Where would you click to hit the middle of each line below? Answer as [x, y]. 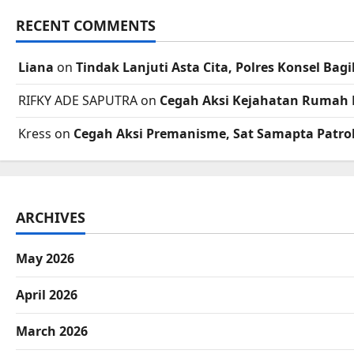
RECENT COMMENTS [86, 26]
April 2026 [47, 295]
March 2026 [52, 331]
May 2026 [45, 259]
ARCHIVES [51, 218]
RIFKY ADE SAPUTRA [78, 101]
